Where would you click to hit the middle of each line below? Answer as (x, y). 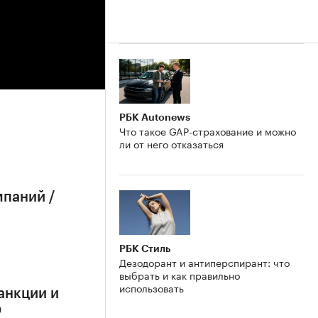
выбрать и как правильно (180, 274)
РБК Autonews (155, 117)
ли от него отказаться (171, 143)
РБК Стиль (145, 248)
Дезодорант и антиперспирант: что (204, 262)
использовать (152, 287)
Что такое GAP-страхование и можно (208, 130)
